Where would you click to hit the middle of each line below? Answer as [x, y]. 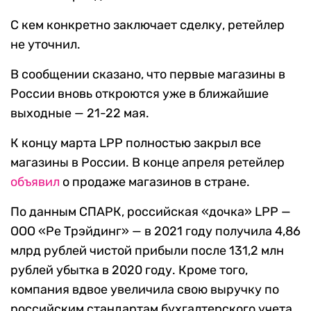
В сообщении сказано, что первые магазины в [148, 75]
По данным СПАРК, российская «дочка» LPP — [151, 212]
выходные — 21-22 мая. [80, 114]
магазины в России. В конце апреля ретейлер [148, 163]
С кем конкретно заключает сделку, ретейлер [148, 25]
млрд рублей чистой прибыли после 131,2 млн [147, 251]
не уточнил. [45, 45]
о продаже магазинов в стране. [155, 182]
